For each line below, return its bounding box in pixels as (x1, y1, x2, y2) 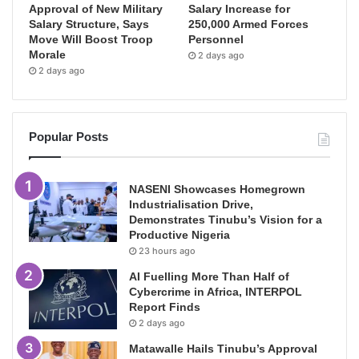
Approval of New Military (29, 2, 163, 15)
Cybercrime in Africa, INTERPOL (129, 284, 302, 298)
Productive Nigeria (129, 228, 230, 241)
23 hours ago (139, 244, 196, 256)
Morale (29, 47, 66, 61)
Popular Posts (29, 129, 108, 143)
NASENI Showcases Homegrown (129, 182, 305, 196)
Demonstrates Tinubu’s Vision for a (129, 212, 322, 226)
